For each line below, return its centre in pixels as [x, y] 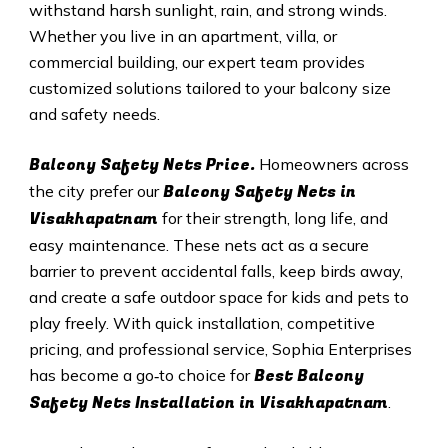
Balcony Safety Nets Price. [143, 164]
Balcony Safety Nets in [259, 191]
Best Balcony [308, 375]
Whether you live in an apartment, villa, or [182, 35]
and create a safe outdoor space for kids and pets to [218, 296]
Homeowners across [333, 163]
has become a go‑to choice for [141, 374]
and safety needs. [94, 113]
